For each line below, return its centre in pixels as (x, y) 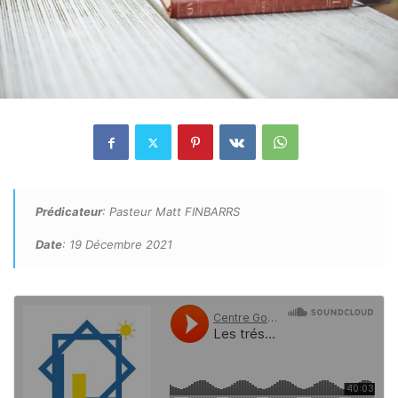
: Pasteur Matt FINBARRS (171, 212)
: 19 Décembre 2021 (117, 245)
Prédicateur (69, 212)
